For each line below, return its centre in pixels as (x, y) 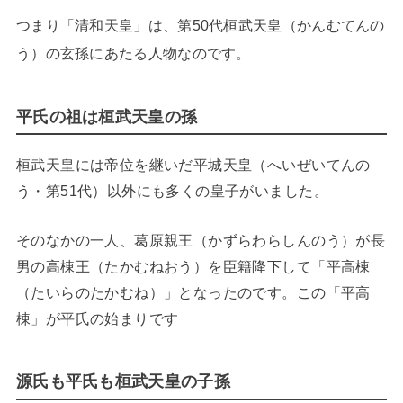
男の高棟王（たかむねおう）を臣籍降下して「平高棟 (193, 266)
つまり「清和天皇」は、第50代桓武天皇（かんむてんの (200, 25)
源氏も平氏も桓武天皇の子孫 (123, 381)
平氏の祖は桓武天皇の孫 (107, 116)
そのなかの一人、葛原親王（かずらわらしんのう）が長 (201, 240)
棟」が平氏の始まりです (97, 318)
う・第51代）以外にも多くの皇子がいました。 (172, 190)
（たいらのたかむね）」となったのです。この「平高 (193, 292)
